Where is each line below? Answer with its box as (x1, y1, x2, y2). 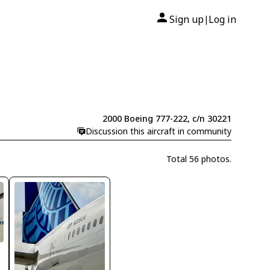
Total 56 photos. (166, 153, 231, 165)
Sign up (169, 13, 204, 26)
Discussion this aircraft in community (85, 125, 231, 137)
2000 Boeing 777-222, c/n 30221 (102, 113, 231, 125)
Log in (209, 13, 236, 26)
